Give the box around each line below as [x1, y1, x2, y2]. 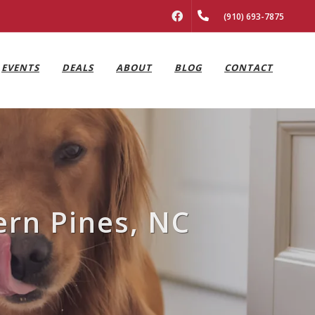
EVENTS [1, 61, 39, 74]
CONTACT [224, 61, 273, 74]
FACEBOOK [193, 10, 236, 22]
